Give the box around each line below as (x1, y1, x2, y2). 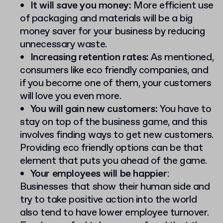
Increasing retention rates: (30, 51, 149, 65)
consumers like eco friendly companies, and (20, 64, 209, 78)
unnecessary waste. (20, 38, 107, 52)
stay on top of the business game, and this (20, 115, 208, 129)
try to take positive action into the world (20, 193, 197, 207)
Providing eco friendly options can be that (20, 141, 203, 155)
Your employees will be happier (30, 167, 167, 181)
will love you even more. (20, 90, 121, 104)
